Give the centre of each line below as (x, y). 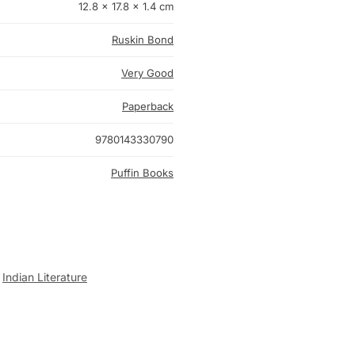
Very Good (147, 73)
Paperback (148, 107)
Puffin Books (142, 173)
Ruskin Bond (143, 40)
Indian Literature (45, 277)
